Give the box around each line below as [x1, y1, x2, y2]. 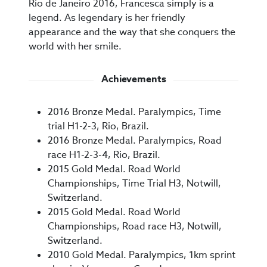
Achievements [101, 73, 166, 86]
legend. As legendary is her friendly [29, 11, 185, 24]
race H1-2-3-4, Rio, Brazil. [48, 148, 160, 162]
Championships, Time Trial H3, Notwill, [48, 177, 221, 190]
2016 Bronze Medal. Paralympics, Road [48, 134, 222, 147]
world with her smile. [29, 40, 122, 53]
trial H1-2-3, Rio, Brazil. [48, 120, 149, 133]
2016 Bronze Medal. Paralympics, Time [48, 105, 221, 119]
